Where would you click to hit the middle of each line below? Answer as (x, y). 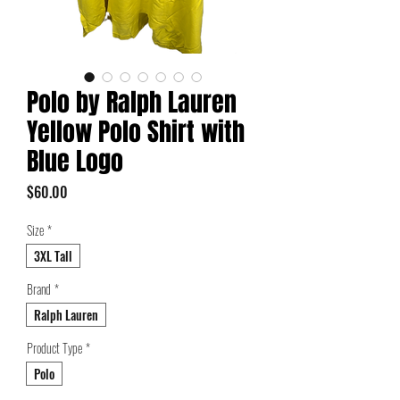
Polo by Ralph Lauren (132, 102)
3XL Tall (53, 255)
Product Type (54, 347)
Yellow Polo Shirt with (136, 131)
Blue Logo (75, 161)
